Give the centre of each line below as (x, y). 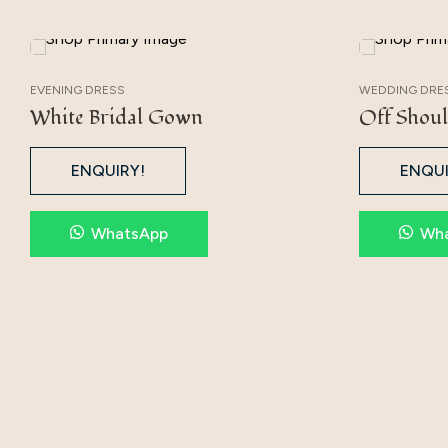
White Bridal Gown (116, 118)
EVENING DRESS (77, 90)
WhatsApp (129, 234)
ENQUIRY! (108, 171)
